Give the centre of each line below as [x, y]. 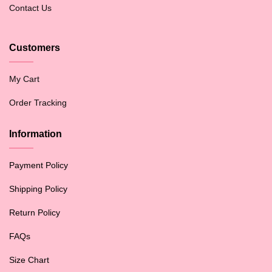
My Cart [24, 79]
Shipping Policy [38, 189]
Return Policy [35, 212]
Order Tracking [38, 102]
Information [36, 134]
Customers [35, 47]
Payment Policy [39, 165]
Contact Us [30, 8]
